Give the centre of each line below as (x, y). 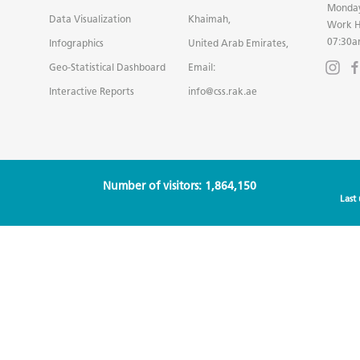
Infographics (77, 43)
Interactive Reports (92, 91)
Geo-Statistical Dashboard (108, 67)
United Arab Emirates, (238, 43)
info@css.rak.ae (222, 91)
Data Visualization (90, 18)
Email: (201, 67)
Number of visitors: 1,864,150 (180, 186)
